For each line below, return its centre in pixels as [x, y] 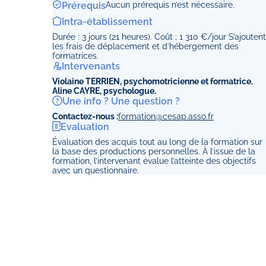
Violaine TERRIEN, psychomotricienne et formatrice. [153, 81]
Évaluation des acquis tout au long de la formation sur [157, 142]
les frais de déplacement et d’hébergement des [145, 46]
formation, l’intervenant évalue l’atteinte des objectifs [154, 161]
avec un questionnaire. [96, 170]
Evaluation [85, 127]
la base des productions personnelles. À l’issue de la [154, 151]
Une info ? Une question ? [121, 101]
